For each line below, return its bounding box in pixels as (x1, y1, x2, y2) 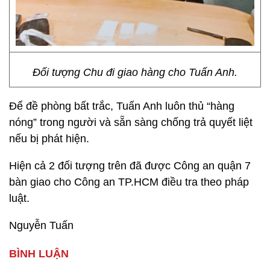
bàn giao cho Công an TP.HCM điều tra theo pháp (9, 176, 249, 188)
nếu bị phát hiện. (9, 133, 89, 145)
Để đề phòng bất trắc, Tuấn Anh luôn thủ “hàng (9, 100, 234, 112)
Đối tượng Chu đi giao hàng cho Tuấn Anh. (33, 66, 237, 78)
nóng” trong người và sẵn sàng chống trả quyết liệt (9, 116, 253, 128)
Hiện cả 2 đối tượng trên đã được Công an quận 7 (9, 160, 251, 172)
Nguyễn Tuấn (9, 219, 74, 231)
